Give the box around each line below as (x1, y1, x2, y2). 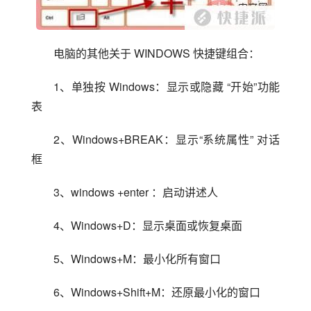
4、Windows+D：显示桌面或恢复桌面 (53, 217, 242, 234)
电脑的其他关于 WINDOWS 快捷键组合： (53, 45, 260, 62)
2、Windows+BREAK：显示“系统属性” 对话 (53, 131, 280, 148)
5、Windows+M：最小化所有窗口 (53, 251, 221, 267)
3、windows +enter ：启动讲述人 (53, 184, 218, 201)
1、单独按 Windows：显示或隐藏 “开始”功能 (53, 78, 280, 95)
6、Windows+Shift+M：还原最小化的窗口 (53, 284, 260, 301)
